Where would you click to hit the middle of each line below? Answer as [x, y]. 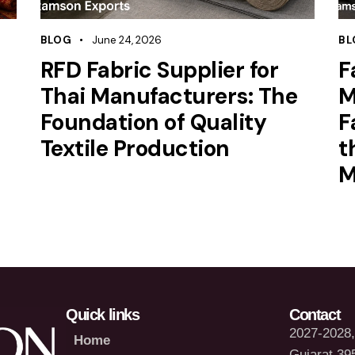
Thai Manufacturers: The [169, 96]
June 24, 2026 [126, 40]
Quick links [102, 314]
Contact [315, 314]
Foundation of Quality [153, 122]
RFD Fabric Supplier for [159, 70]
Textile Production [135, 148]
